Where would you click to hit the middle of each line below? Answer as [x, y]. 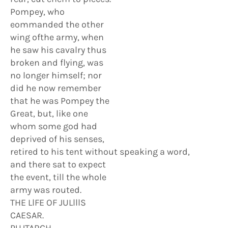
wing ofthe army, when [57, 37]
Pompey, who [37, 12]
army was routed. [46, 190]
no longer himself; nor [56, 75]
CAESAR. [27, 215]
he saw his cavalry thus [58, 50]
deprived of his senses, [57, 139]
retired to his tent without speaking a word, [100, 152]
